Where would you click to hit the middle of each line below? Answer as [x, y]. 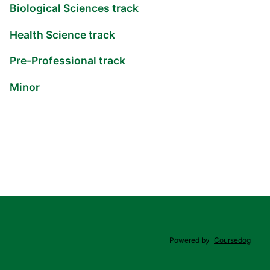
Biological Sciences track [74, 8]
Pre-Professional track [67, 61]
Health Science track [62, 34]
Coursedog [232, 240]
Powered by [190, 240]
